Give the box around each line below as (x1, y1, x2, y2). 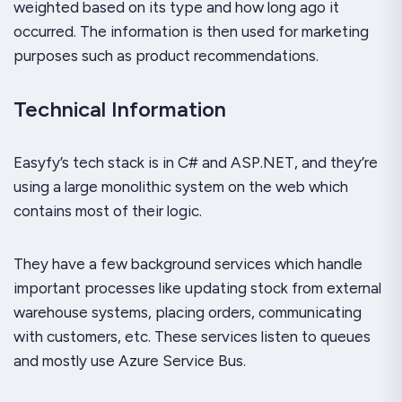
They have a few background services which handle (13, 255, 363, 273)
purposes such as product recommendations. (13, 47, 319, 65)
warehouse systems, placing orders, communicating (13, 303, 362, 321)
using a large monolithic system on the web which (13, 178, 348, 196)
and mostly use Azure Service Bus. (13, 352, 249, 370)
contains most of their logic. (13, 202, 202, 220)
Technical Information (13, 96, 226, 122)
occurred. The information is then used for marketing (13, 22, 369, 40)
